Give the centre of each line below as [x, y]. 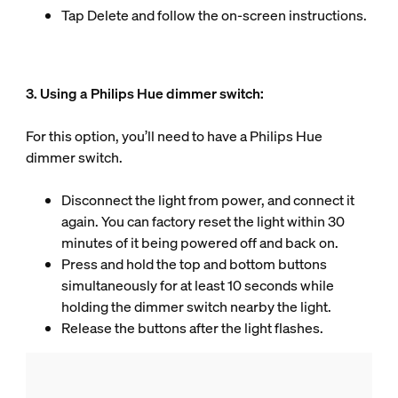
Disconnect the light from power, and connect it [207, 199]
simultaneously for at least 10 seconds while [197, 285]
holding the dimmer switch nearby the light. [196, 306]
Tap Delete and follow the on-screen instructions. [214, 15]
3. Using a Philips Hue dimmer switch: [144, 93]
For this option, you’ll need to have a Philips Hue [174, 135]
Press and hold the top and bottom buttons [194, 263]
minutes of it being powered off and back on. [199, 242]
